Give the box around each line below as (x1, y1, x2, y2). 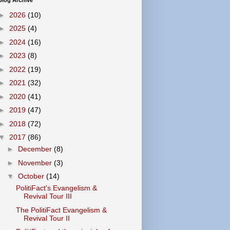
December (17, 145, 54, 153)
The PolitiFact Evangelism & (15, 205, 107, 214)
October (17, 172, 46, 180)
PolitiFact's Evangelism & (15, 184, 97, 192)
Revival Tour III (23, 192, 72, 200)
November (17, 158, 54, 167)
